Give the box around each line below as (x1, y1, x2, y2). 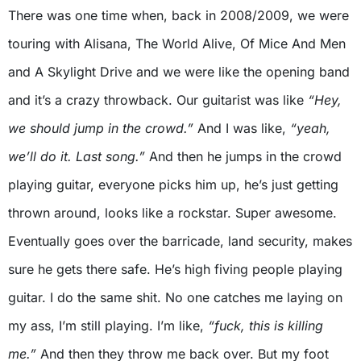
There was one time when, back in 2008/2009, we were (8, 7, 349, 24)
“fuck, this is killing (208, 317, 323, 334)
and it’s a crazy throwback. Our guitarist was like (8, 92, 308, 109)
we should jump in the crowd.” (8, 120, 193, 137)
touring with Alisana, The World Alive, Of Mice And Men (8, 35, 346, 52)
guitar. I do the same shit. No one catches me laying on (8, 289, 342, 306)
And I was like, (193, 120, 290, 137)
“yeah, (290, 120, 330, 137)
